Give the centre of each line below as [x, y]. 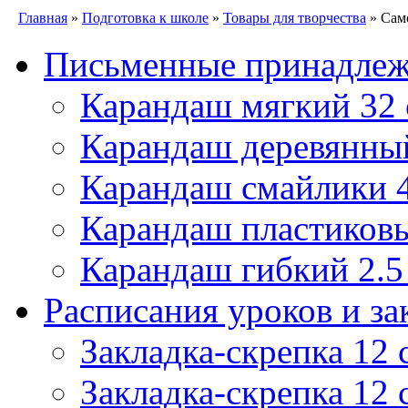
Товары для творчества [295, 18]
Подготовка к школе [145, 18]
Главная [43, 18]
